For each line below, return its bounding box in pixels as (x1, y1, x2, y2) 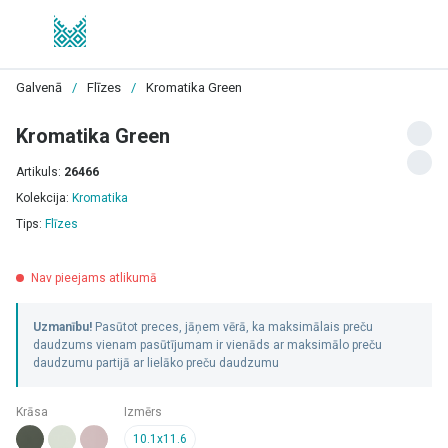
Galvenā (16, 80, 62, 95)
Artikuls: (16, 165, 64, 179)
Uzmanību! (33, 320, 92, 334)
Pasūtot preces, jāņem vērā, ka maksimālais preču (92, 320, 373, 334)
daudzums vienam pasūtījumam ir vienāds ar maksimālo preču (33, 338, 382, 352)
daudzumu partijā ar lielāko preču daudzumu (33, 356, 279, 370)
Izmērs (124, 405, 162, 419)
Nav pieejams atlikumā (31, 271, 157, 285)
